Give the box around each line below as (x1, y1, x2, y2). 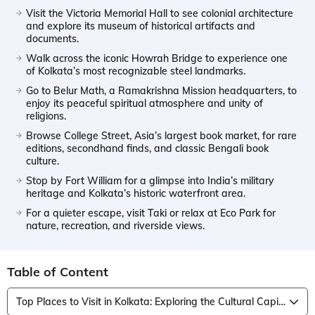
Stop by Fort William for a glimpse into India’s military (26, 174, 274, 187)
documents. (26, 32, 79, 45)
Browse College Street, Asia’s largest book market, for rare (26, 129, 297, 142)
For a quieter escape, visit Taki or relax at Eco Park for (26, 206, 276, 219)
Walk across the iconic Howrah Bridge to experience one (26, 51, 288, 65)
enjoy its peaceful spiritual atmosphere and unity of (26, 96, 263, 110)
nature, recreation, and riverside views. (26, 219, 205, 232)
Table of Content (7, 263, 108, 280)
